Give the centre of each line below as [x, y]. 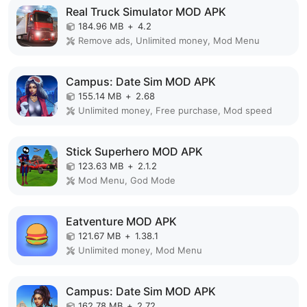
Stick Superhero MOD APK [134, 152]
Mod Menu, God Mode [127, 181]
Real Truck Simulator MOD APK [146, 12]
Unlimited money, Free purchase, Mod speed [175, 111]
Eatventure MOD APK [121, 222]
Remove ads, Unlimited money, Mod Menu [169, 41]
